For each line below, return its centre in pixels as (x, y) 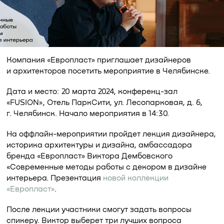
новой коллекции (135, 178)
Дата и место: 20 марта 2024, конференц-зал (92, 92)
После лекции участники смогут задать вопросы (99, 210)
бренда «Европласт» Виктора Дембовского (89, 156)
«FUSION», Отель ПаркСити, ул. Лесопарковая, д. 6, (104, 103)
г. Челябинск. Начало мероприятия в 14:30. (87, 114)
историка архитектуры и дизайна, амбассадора (99, 145)
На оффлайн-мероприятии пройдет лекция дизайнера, (111, 134)
